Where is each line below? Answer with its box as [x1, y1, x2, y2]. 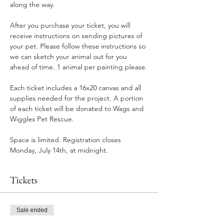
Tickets [10, 173, 37, 186]
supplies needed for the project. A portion [10, 94, 145, 103]
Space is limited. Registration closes [10, 135, 123, 144]
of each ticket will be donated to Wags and [10, 104, 146, 113]
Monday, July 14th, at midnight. [10, 146, 108, 155]
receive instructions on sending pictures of [10, 31, 144, 40]
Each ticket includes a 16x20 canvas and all [10, 83, 143, 92]
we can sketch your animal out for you [10, 52, 129, 61]
